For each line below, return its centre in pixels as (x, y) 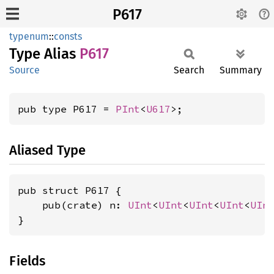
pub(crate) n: (73, 205)
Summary (241, 70)
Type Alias (44, 54)
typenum (29, 36)
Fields (27, 261)
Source (24, 70)
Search (189, 70)
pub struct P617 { (70, 190)
